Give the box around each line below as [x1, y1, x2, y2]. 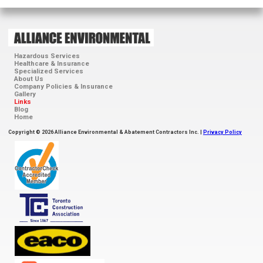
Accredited [14, 150, 48, 158]
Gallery [14, 90, 36, 98]
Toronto [14, 193, 37, 201]
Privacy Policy [203, 129, 242, 136]
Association [14, 210, 50, 218]
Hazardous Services [14, 52, 80, 60]
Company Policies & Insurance [14, 83, 113, 90]
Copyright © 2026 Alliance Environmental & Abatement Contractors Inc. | [8, 129, 203, 136]
